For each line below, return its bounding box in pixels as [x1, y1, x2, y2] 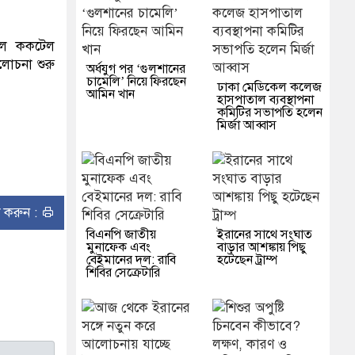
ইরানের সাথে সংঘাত [216, 227, 312, 243]
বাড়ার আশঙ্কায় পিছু [216, 239, 307, 256]
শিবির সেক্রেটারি [86, 265, 160, 281]
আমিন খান [86, 86, 135, 103]
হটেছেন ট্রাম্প [216, 252, 277, 269]
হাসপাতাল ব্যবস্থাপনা [216, 92, 314, 109]
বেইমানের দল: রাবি [86, 252, 176, 269]
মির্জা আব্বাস [216, 117, 277, 134]
